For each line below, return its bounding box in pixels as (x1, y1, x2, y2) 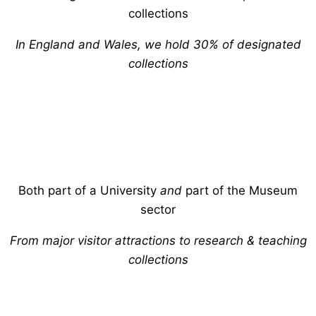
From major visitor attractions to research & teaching (9, 233, 307, 248)
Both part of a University (18, 183, 160, 197)
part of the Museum (186, 183, 298, 197)
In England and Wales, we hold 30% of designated (15, 37, 301, 52)
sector (140, 202, 176, 217)
